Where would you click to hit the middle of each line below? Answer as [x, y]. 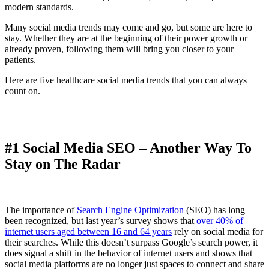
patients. [20, 60]
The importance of [41, 210]
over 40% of [220, 220]
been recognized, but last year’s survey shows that [101, 220]
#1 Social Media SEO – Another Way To [128, 147]
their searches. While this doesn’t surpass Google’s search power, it [131, 242]
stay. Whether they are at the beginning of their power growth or [126, 38]
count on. [23, 91]
